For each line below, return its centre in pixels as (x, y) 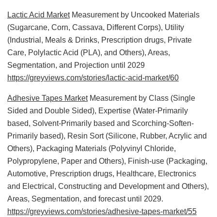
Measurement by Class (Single (141, 98)
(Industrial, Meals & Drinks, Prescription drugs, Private (100, 40)
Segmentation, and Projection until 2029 (76, 65)
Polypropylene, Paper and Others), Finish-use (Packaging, (107, 161)
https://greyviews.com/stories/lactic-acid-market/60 (93, 77)
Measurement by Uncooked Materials (135, 15)
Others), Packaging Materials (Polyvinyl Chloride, (92, 148)
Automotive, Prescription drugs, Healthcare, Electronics (102, 173)
